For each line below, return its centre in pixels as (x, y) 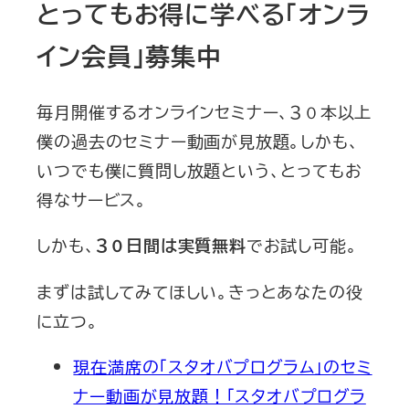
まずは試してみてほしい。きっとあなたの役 (200, 292)
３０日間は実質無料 (171, 246)
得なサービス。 (92, 199)
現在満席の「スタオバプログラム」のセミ (223, 367)
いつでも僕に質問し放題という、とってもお (199, 170)
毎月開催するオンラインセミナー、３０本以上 (204, 112)
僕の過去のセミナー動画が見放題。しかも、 (198, 141)
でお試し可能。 (302, 245)
